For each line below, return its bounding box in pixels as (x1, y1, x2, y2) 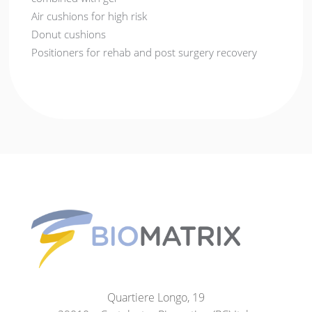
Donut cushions (31, 27, 107, 42)
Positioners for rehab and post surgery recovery (31, 45, 258, 60)
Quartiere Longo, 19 (107, 289, 205, 305)
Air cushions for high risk (31, 9, 148, 24)
